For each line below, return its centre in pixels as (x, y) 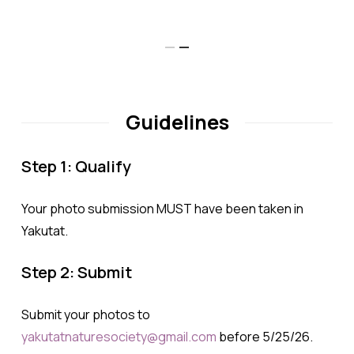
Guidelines (177, 122)
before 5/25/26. (265, 336)
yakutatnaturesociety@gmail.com (119, 336)
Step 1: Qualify (76, 166)
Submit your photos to (85, 314)
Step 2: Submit (76, 272)
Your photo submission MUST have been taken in (162, 208)
